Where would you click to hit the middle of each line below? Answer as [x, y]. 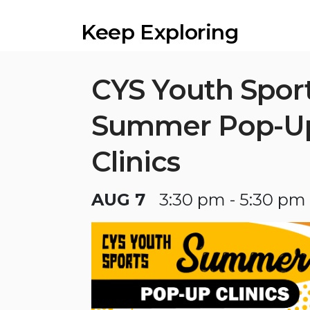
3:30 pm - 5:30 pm [232, 199]
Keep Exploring [160, 32]
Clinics [136, 161]
